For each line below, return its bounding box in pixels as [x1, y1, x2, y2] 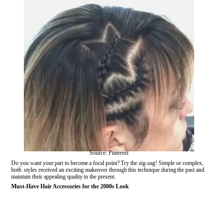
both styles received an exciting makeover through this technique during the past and [11, 166, 205, 173]
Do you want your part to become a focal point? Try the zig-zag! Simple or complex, [11, 159, 203, 166]
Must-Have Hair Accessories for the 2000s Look [11, 182, 129, 190]
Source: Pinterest [90, 149, 128, 156]
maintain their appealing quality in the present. [11, 173, 116, 180]
